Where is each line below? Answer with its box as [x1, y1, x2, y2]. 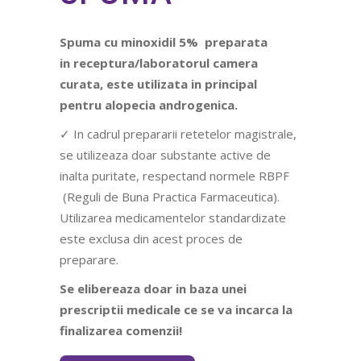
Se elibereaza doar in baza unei [60, 280, 247, 297]
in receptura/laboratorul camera [60, 55, 258, 71]
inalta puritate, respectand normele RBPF [60, 168, 289, 184]
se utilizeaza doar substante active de [60, 147, 271, 163]
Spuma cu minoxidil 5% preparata [60, 34, 268, 50]
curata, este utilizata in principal [60, 76, 257, 92]
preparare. [60, 251, 118, 268]
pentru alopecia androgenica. [60, 97, 238, 113]
